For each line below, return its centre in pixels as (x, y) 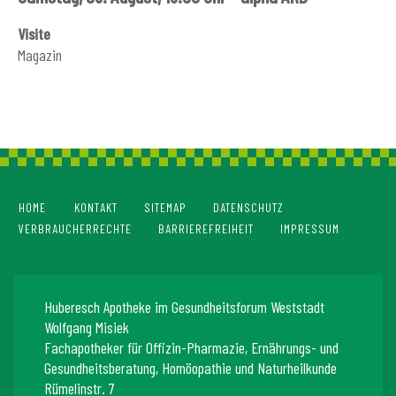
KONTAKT (96, 208)
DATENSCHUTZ (248, 208)
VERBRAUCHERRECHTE (75, 229)
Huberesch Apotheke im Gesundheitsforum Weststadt (184, 307)
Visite (34, 34)
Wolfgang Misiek (87, 327)
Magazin (40, 55)
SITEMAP (165, 208)
